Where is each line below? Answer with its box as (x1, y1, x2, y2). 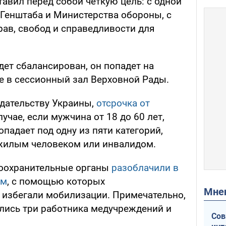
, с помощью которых (7, 176, 105, 188)
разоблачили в (111, 162, 179, 174)
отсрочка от (96, 97, 150, 109)
